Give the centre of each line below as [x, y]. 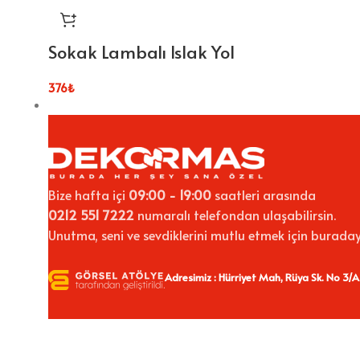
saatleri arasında [264, 195]
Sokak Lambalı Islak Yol [141, 52]
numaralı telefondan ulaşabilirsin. [235, 215]
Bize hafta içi [88, 195]
